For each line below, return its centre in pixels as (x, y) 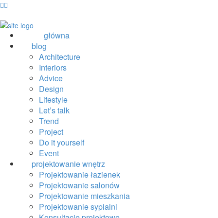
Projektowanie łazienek (80, 175)
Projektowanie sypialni (78, 207)
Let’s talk (54, 110)
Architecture (60, 57)
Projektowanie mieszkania (84, 196)
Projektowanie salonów (79, 185)
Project (51, 132)
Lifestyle (53, 100)
